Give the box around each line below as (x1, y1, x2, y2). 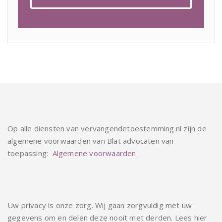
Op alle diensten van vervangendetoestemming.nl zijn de (7, 123, 207, 133)
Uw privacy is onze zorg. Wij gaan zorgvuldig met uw (7, 200, 192, 210)
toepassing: (7, 148, 53, 158)
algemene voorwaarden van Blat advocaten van (7, 135, 174, 146)
